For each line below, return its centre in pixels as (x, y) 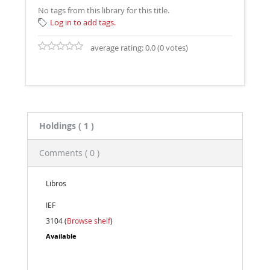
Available (61, 236)
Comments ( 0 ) (70, 152)
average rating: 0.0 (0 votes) (140, 48)
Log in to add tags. (83, 22)
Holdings (58, 125)
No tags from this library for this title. (104, 10)
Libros (56, 183)
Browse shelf (88, 220)
